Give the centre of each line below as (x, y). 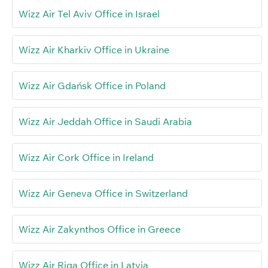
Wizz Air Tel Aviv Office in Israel (89, 14)
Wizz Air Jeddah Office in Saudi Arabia (105, 122)
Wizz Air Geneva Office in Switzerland (103, 194)
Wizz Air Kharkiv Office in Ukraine (94, 50)
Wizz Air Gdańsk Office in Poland (92, 86)
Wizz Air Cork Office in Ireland (86, 158)
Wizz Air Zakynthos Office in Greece (100, 229)
